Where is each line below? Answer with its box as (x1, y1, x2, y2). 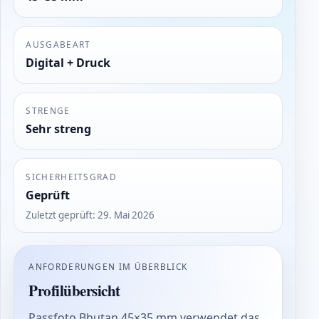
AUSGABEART (26, 38, 91, 50)
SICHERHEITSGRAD (26, 170, 117, 182)
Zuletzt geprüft (26, 208, 93, 221)
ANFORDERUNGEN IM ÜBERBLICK (28, 261, 188, 273)
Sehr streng (26, 121, 92, 137)
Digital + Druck (26, 55, 111, 71)
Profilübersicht (28, 279, 120, 302)
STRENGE (26, 104, 70, 116)
